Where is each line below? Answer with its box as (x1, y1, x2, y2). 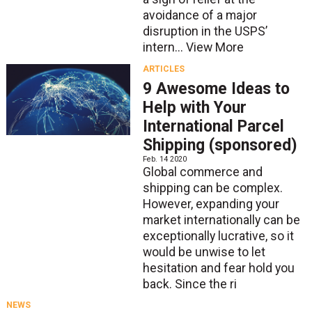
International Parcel (142, 116, 284, 136)
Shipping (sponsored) (142, 135, 297, 155)
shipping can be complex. (142, 180, 283, 195)
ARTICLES (142, 64, 185, 75)
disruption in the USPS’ (142, 24, 267, 39)
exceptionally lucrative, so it (142, 228, 294, 243)
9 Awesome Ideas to (142, 79, 290, 98)
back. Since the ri (142, 276, 237, 291)
